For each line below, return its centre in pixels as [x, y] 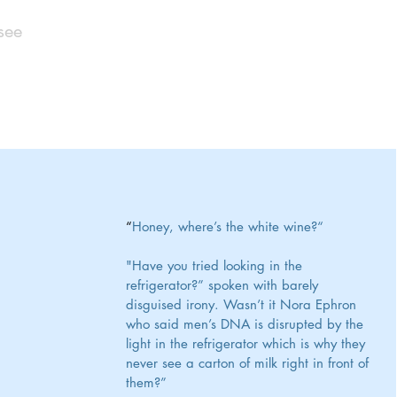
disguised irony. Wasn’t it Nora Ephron [243, 304]
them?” [146, 382]
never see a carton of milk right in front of [249, 363]
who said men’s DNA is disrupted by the [247, 324]
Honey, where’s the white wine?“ [228, 226]
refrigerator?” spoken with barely [224, 285]
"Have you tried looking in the [216, 265]
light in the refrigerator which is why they [248, 343]
